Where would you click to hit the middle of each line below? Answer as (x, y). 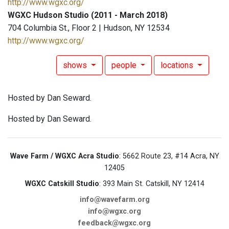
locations (178, 65)
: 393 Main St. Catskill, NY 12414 (152, 184)
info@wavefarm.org (114, 200)
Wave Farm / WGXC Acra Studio (64, 156)
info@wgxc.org (114, 212)
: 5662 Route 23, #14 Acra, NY (169, 156)
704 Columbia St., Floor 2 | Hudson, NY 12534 (89, 28)
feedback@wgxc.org (114, 223)
